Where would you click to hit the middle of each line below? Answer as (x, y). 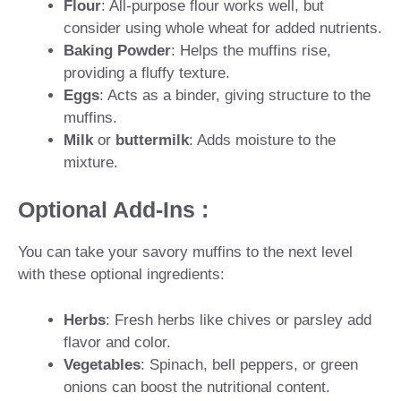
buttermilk (152, 140)
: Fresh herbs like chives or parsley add (239, 320)
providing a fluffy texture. (147, 73)
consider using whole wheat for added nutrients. (223, 28)
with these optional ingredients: (121, 275)
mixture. (91, 162)
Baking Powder (117, 50)
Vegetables (102, 364)
